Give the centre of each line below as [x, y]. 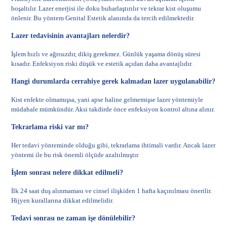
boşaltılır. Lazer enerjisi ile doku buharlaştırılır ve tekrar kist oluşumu [106, 8]
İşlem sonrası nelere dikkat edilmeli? [67, 173]
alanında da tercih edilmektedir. [151, 18]
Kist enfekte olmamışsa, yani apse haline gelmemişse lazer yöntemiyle [107, 100]
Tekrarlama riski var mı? [50, 127]
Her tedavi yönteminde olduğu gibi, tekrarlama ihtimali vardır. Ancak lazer [113, 145]
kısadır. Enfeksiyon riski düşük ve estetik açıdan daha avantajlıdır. [102, 64]
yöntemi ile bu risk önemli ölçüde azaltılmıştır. [75, 155]
